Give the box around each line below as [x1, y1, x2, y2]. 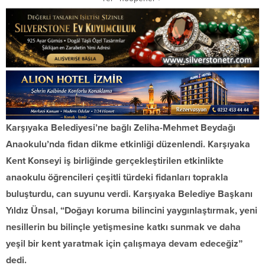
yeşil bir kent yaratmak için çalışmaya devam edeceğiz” [6, 238, 243, 250]
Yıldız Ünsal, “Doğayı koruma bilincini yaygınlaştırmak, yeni [6, 205, 257, 217]
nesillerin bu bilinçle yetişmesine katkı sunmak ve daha [6, 221, 241, 234]
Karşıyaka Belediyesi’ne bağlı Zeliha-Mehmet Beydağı [6, 122, 235, 134]
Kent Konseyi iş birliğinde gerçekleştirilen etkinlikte [6, 155, 224, 167]
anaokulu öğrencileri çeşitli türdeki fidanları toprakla [6, 172, 228, 184]
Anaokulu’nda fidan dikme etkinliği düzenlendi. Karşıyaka [6, 138, 250, 151]
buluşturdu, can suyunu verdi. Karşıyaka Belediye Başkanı [6, 188, 253, 201]
